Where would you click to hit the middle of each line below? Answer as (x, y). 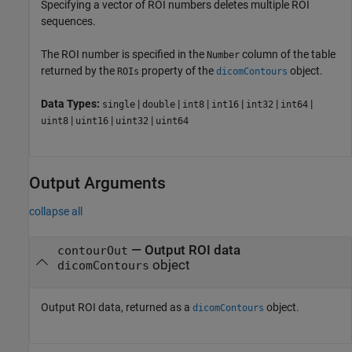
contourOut (92, 251)
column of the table (288, 54)
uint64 (172, 121)
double (159, 104)
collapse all (56, 212)
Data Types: (71, 104)
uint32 (132, 121)
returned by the (79, 71)
